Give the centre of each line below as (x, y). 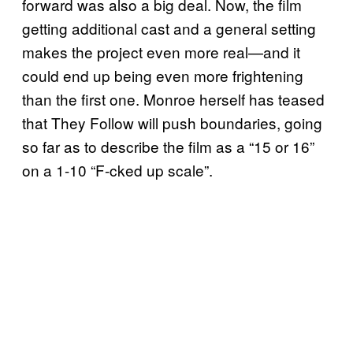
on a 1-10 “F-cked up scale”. (117, 170)
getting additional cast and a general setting (169, 28)
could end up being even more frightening (163, 76)
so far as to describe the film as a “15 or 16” (168, 147)
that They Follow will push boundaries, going (172, 123)
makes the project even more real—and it (161, 52)
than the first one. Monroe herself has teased (173, 99)
